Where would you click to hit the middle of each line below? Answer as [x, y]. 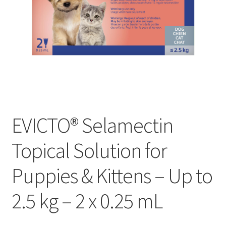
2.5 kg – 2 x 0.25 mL [87, 201]
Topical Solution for [89, 151]
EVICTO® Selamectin [92, 125]
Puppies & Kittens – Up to [112, 176]
